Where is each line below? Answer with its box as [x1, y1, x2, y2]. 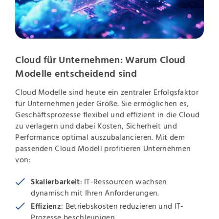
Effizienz [31, 202, 62, 211]
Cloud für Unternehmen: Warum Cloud [15, 55, 186, 66]
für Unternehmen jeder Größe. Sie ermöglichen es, [15, 100, 189, 108]
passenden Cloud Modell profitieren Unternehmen [15, 145, 191, 153]
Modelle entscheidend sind [15, 69, 137, 79]
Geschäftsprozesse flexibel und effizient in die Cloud [15, 111, 200, 119]
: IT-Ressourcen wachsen [80, 178, 167, 186]
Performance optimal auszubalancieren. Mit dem [15, 133, 185, 142]
